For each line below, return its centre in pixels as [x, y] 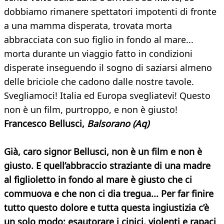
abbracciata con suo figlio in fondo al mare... [99, 40]
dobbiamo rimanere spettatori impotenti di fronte [110, 12]
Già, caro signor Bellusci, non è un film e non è [103, 152]
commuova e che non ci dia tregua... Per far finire [109, 194]
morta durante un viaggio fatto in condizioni [98, 54]
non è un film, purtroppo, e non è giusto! [91, 110]
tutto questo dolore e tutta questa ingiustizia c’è [106, 208]
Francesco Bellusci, [44, 124]
